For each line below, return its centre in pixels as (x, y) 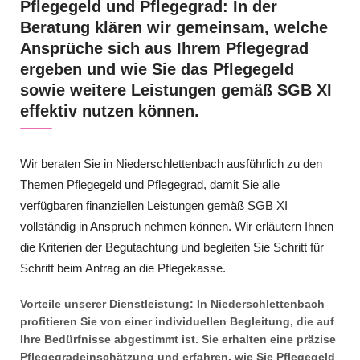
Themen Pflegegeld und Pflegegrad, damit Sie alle (150, 184)
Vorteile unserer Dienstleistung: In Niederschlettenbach (172, 303)
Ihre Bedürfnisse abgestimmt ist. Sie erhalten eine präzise (178, 339)
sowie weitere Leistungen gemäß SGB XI (176, 90)
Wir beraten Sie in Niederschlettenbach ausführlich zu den (171, 163)
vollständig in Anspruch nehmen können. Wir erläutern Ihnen (177, 226)
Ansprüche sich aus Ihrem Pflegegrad (164, 48)
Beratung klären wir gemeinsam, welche (174, 27)
